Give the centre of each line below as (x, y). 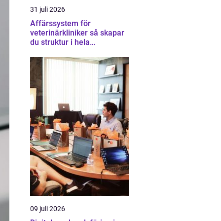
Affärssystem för (60, 23)
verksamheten (55, 52)
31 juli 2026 (48, 9)
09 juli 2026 (48, 209)
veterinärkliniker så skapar (60, 33)
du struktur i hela (60, 42)
